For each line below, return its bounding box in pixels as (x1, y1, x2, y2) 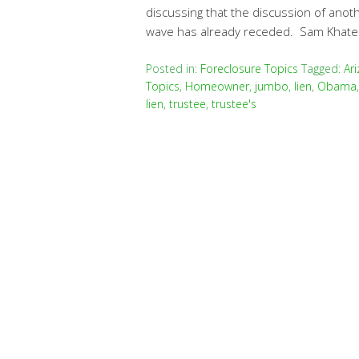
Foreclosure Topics (200, 61, 298, 76)
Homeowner (185, 79, 249, 94)
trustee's (212, 96, 256, 111)
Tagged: (301, 61, 344, 76)
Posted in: (146, 61, 200, 76)
